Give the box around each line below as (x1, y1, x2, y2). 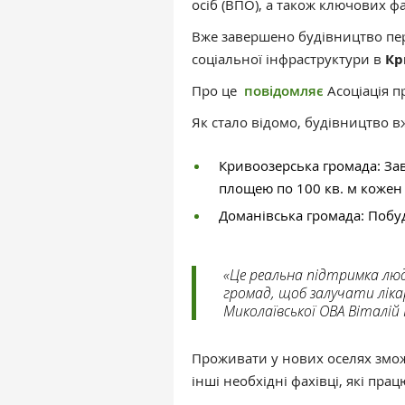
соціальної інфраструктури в (192, 50, 385, 69)
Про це (192, 81, 244, 100)
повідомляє (244, 81, 327, 101)
